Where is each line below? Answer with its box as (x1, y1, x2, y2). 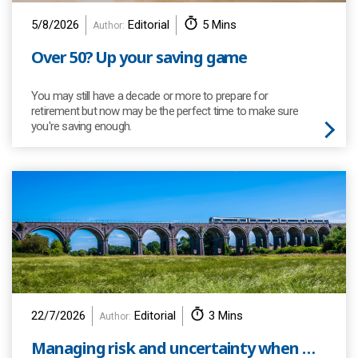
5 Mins (202, 18, 237, 32)
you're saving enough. (31, 119, 132, 133)
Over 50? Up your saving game (31, 46, 248, 68)
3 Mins (209, 308, 243, 323)
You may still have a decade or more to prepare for (31, 89, 268, 103)
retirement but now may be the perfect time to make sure (31, 104, 299, 118)
